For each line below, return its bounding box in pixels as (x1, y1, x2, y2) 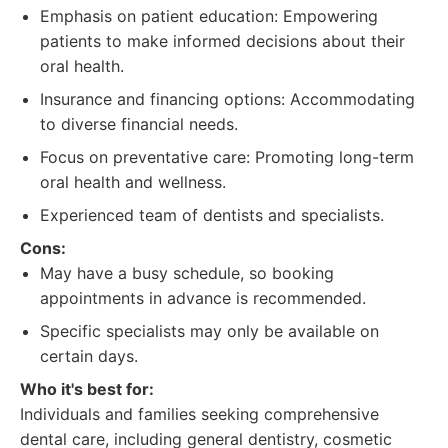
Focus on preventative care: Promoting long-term (40, 147, 414, 167)
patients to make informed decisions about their (40, 31, 405, 51)
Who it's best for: (20, 379, 154, 399)
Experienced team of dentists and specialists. (40, 205, 384, 225)
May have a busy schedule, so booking (40, 263, 334, 283)
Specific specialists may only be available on (40, 321, 379, 341)
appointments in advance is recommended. (40, 288, 366, 308)
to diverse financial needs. (40, 114, 238, 134)
